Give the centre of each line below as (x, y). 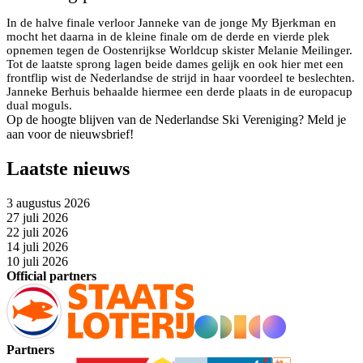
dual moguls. (39, 105)
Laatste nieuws (68, 168)
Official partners (51, 275)
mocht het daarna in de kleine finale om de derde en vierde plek (168, 36)
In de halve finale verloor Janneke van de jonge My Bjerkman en (171, 22)
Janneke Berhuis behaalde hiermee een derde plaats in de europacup (179, 91)
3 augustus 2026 (48, 203)
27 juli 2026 (37, 217)
